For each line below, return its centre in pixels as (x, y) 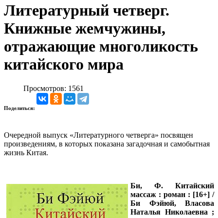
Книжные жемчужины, (85, 28)
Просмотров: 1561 (54, 88)
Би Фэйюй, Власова (172, 203)
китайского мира (64, 64)
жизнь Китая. (26, 152)
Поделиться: (20, 108)
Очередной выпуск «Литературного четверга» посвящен (99, 135)
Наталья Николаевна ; (172, 212)
